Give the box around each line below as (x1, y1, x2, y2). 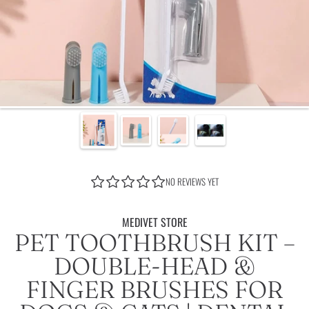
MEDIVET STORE (121, 213, 188, 230)
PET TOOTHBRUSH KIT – (14, 227, 295, 257)
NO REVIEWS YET (165, 175, 219, 189)
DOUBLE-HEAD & (54, 250, 255, 281)
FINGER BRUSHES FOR (26, 274, 283, 304)
